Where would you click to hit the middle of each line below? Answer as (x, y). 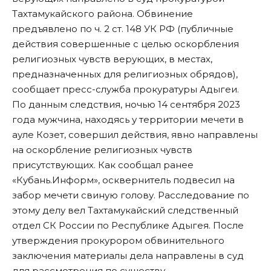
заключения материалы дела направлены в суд (128, 256)
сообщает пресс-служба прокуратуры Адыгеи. (126, 90)
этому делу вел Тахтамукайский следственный (125, 211)
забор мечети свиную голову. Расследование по (131, 195)
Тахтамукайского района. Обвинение (103, 14)
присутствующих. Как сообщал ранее (103, 165)
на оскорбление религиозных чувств (102, 150)
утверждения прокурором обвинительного (118, 241)
